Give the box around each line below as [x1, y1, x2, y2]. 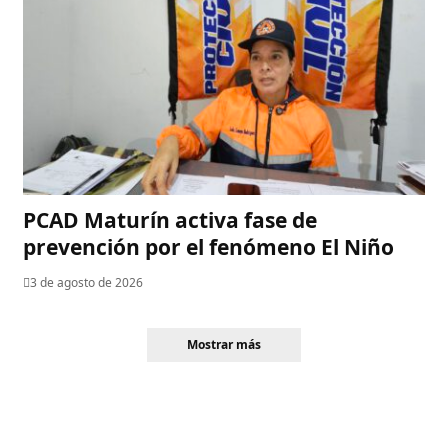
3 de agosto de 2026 [30, 273, 144, 291]
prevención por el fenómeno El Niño [23, 232, 395, 261]
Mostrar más [187, 335, 261, 353]
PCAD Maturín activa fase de [23, 205, 318, 234]
